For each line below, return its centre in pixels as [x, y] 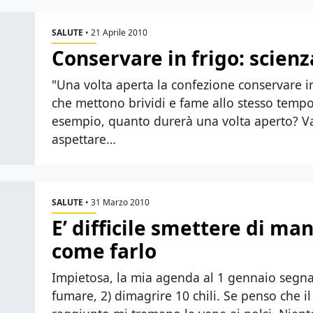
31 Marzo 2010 [120, 202]
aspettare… [84, 139]
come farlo [104, 251]
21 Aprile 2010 [119, 32]
